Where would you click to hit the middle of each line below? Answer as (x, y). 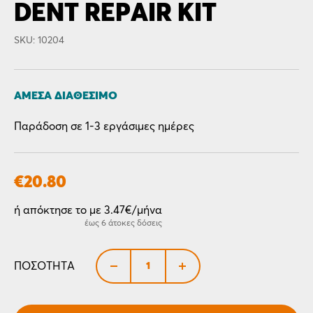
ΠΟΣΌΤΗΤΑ (44, 266)
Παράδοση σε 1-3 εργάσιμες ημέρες (104, 126)
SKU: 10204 (39, 41)
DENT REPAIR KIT (115, 14)
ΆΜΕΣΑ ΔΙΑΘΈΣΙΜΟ (66, 96)
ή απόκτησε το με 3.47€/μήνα (88, 210)
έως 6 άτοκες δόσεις (123, 224)
